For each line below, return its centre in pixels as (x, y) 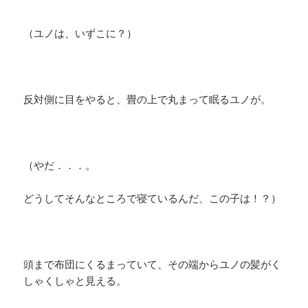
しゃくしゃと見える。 (75, 281)
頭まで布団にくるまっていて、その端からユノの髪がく (153, 264)
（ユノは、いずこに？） (80, 33)
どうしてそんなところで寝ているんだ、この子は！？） (153, 198)
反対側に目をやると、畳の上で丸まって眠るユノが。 (147, 99)
